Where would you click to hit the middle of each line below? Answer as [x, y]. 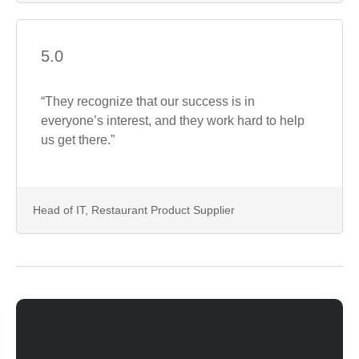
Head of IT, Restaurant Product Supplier [134, 210]
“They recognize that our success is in [148, 101]
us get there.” [78, 139]
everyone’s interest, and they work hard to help [173, 120]
